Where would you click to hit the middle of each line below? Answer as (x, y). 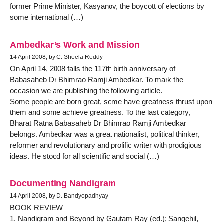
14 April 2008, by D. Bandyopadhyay (59, 196)
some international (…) (47, 17)
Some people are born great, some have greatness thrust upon (111, 102)
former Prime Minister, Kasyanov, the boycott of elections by (107, 6)
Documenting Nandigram (63, 183)
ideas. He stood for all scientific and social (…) (84, 156)
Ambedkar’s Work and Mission (75, 45)
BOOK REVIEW (36, 208)
